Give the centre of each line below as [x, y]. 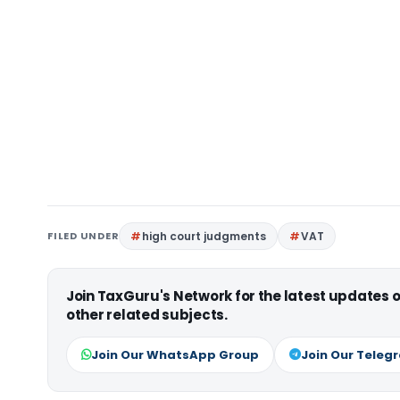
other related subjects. [147, 315]
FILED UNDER [83, 236]
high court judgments [204, 236]
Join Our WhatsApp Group [175, 355]
